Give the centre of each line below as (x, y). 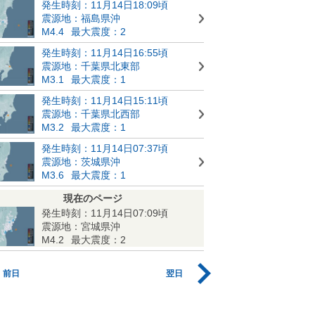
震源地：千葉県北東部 (91, 66)
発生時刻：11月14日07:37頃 (105, 148)
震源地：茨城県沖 (81, 162)
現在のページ (93, 198)
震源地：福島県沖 (81, 18)
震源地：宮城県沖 (81, 226)
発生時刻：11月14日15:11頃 (105, 101)
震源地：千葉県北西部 (91, 114)
